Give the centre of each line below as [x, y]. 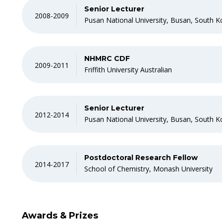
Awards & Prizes [60, 216]
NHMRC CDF [107, 58]
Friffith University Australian [128, 70]
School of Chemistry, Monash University [148, 169]
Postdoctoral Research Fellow [141, 158]
